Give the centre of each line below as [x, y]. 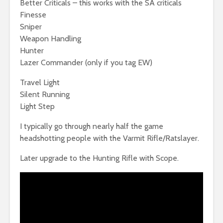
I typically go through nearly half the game [92, 126]
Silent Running [45, 94]
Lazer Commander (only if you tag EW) [86, 62]
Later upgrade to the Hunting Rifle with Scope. [99, 158]
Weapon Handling [51, 38]
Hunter [32, 50]
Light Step [37, 106]
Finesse [33, 14]
